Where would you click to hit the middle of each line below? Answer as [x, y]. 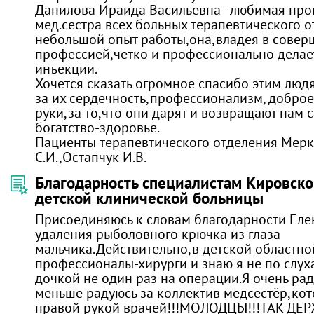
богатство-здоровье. [97, 127]
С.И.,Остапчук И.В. [91, 157]
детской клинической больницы [149, 198]
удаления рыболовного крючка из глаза [158, 234]
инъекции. [66, 68]
